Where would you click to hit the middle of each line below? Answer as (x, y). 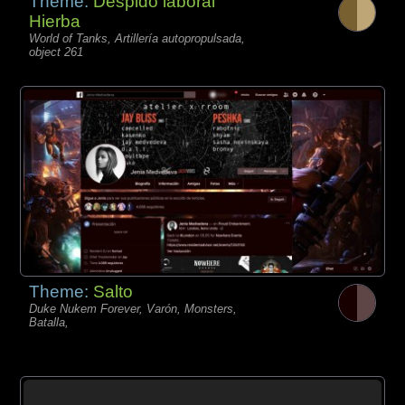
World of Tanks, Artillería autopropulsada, (137, 39)
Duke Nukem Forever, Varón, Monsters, (133, 308)
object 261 (57, 52)
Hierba (55, 22)
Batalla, (49, 322)
